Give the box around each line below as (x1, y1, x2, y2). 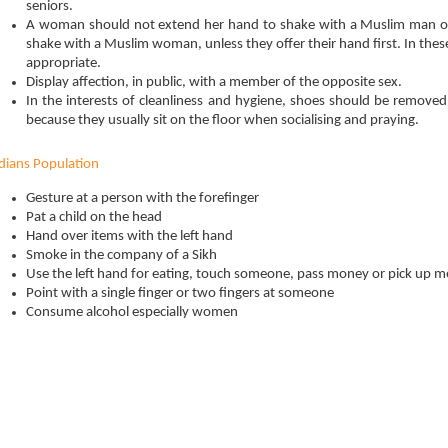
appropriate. (26, 56, 101, 71)
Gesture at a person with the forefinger (26, 191, 259, 206)
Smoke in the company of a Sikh (26, 248, 217, 263)
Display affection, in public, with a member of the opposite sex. (26, 75, 402, 90)
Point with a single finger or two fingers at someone (26, 286, 334, 301)
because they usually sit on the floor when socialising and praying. (26, 113, 419, 128)
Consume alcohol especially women (26, 305, 238, 320)
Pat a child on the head (26, 210, 162, 225)
